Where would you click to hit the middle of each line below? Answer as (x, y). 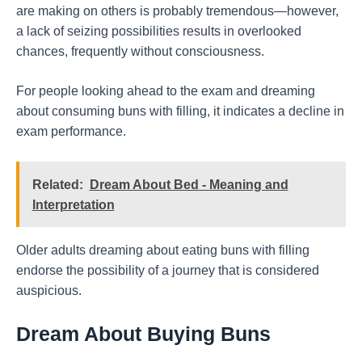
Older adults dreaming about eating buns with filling (163, 250)
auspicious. (49, 290)
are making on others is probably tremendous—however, (177, 11)
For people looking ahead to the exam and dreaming (166, 91)
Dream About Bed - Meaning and (189, 184)
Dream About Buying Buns (143, 333)
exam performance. (71, 132)
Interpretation (73, 204)
